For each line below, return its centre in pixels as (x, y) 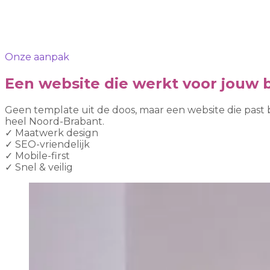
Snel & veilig (44, 167)
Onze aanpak (37, 57)
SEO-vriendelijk (52, 144)
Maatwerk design (57, 133)
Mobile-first (42, 155)
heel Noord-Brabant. (55, 121)
